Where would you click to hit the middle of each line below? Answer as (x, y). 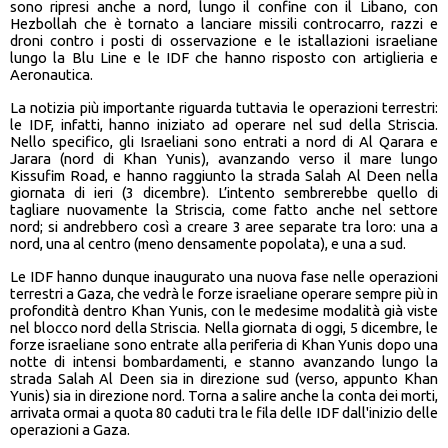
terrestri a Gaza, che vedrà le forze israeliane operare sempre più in (224, 294)
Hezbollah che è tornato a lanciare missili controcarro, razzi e (224, 24)
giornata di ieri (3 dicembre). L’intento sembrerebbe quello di (224, 193)
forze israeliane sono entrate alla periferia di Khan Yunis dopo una (224, 345)
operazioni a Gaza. (70, 430)
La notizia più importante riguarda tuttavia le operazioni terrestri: (224, 108)
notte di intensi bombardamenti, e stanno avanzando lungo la (224, 362)
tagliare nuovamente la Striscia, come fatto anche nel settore (224, 210)
